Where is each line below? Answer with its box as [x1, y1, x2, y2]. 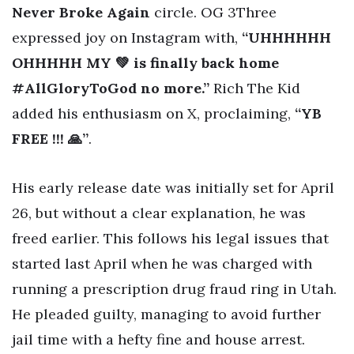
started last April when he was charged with [12, 254, 312, 273]
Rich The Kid [209, 79, 300, 98]
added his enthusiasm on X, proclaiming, [12, 104, 295, 123]
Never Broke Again [12, 3, 150, 22]
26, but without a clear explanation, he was [12, 204, 306, 223]
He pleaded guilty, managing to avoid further [12, 305, 321, 324]
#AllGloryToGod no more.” [12, 79, 209, 98]
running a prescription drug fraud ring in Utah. [12, 280, 337, 299]
